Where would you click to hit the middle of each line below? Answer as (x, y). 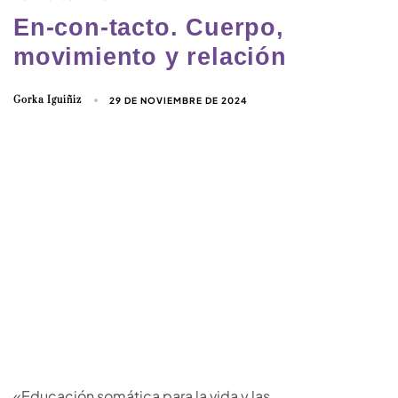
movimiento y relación (150, 57)
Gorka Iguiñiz (48, 101)
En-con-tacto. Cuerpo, (149, 28)
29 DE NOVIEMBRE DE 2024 (179, 101)
